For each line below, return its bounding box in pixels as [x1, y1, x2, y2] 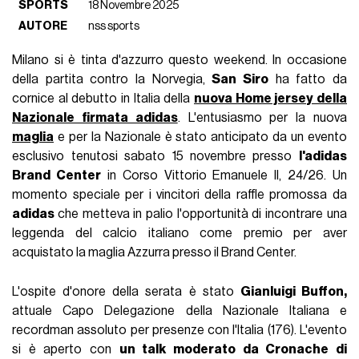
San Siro [212, 73, 269, 87]
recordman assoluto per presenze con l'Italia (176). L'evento [12, 324, 347, 337]
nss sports [88, 20, 140, 33]
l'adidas [298, 150, 347, 163]
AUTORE [18, 20, 68, 33]
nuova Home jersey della [194, 92, 347, 106]
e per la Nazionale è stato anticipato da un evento [54, 131, 347, 144]
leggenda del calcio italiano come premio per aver [12, 227, 347, 240]
